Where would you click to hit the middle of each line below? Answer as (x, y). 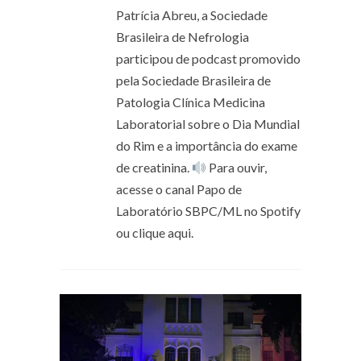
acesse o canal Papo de (179, 189)
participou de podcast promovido (208, 59)
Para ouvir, (237, 168)
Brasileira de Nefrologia (183, 37)
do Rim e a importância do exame (207, 146)
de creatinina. (154, 168)
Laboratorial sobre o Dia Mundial (208, 124)
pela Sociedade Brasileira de (193, 81)
